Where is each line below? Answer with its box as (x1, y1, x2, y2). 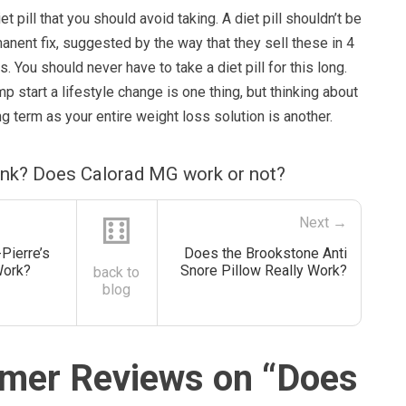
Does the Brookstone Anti (183, 244, 347, 262)
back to (93, 263, 140, 281)
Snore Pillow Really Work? (179, 261, 347, 279)
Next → (298, 213, 347, 231)
